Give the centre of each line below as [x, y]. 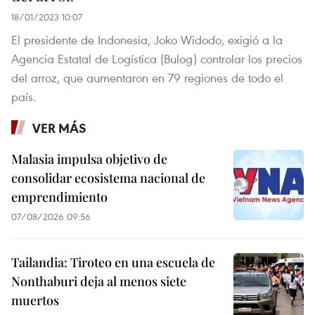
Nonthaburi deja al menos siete [99, 282]
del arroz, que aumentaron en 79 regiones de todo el [147, 78]
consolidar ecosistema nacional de [108, 178]
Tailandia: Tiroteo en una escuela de [113, 263]
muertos [35, 301]
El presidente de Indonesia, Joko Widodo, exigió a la [147, 40]
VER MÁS [59, 128]
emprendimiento [59, 197]
